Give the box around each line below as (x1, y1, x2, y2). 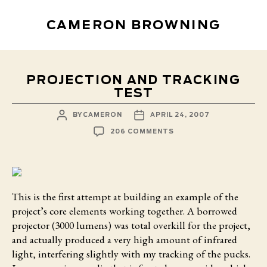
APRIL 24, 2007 (150, 111, 210, 118)
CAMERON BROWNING (46, 18, 221, 32)
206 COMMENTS (110, 128, 174, 135)
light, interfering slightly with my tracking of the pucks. (12, 246, 250, 260)
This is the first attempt (12, 189, 111, 203)
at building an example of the (111, 189, 238, 203)
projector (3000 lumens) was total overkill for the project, (12, 218, 250, 232)
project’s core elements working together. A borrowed (12, 203, 237, 218)
